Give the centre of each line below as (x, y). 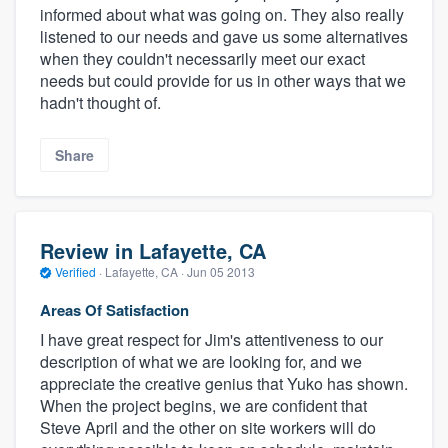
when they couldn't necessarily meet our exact (202, 58)
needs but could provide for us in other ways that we (223, 80)
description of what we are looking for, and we (201, 361)
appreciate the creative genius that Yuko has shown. (224, 383)
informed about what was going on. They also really (222, 14)
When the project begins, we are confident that (203, 405)
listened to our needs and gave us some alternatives (224, 36)
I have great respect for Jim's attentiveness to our (211, 339)
